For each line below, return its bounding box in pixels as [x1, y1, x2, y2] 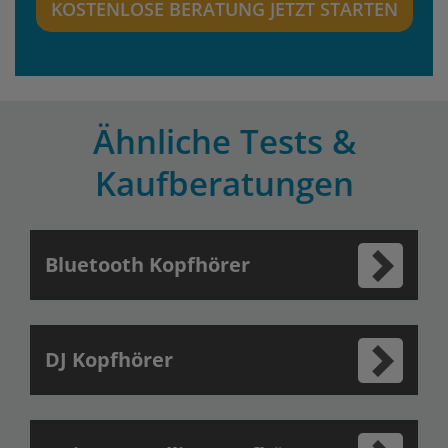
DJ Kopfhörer [45, 346, 173, 373]
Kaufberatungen [94, 161, 354, 206]
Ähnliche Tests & [92, 119, 356, 164]
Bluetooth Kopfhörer [45, 251, 250, 278]
